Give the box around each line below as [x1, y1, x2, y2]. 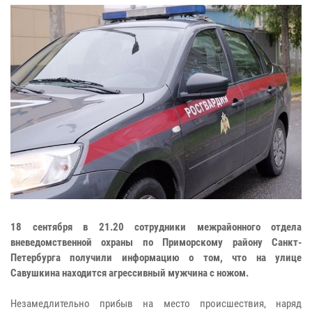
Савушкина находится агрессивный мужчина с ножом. [10, 266, 249, 279]
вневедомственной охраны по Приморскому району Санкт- [10, 235, 302, 249]
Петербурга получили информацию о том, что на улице [10, 251, 302, 264]
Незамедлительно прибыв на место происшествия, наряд [10, 297, 302, 310]
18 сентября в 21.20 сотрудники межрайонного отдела [10, 220, 302, 233]
